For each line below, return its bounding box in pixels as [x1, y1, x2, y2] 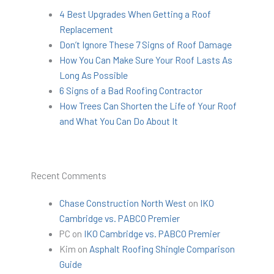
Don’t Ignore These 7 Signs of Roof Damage [59, 39, 232, 51]
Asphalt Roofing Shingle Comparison [89, 242, 235, 254]
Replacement [59, 23, 113, 35]
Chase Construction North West [59, 196, 187, 209]
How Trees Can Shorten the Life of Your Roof [59, 100, 237, 112]
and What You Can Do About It [59, 115, 178, 127]
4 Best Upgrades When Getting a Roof [59, 8, 211, 20]
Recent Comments [31, 169, 106, 181]
